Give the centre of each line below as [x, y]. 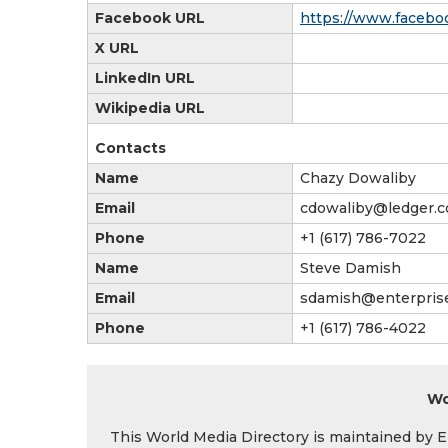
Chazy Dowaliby [358, 177]
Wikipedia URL [150, 107]
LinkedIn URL [145, 77]
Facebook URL [150, 17]
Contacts [130, 147]
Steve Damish [350, 267]
